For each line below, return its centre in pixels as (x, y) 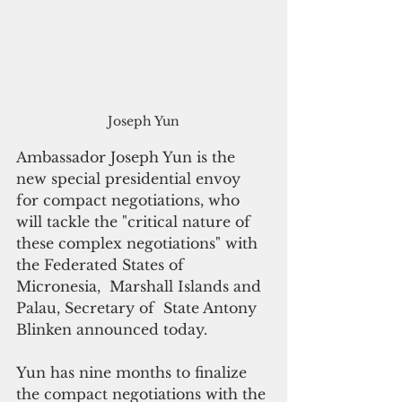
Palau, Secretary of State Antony (139, 307)
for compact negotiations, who (130, 200)
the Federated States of (102, 264)
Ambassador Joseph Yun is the (128, 157)
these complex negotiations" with (139, 243)
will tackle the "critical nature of (135, 221)
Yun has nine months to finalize (134, 372)
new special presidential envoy (131, 178)
